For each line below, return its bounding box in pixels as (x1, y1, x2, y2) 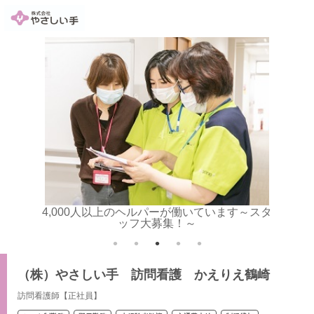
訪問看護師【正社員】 (18, 291, 102, 301)
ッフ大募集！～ (118, 217, 196, 229)
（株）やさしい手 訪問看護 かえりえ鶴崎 (18, 268, 270, 282)
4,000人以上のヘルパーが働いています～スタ (42, 206, 272, 218)
